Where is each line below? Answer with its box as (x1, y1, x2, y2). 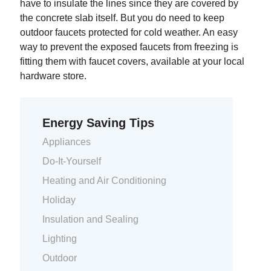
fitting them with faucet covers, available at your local (19, 56, 244, 67)
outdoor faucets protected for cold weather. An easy (19, 27, 238, 38)
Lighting (42, 233, 77, 244)
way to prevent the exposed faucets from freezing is (19, 42, 238, 53)
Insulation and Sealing (42, 214, 139, 224)
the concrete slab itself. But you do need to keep (19, 13, 224, 24)
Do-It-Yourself (42, 155, 102, 166)
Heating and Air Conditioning (42, 175, 167, 186)
